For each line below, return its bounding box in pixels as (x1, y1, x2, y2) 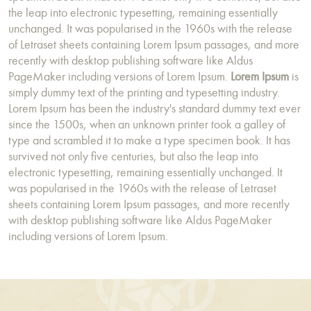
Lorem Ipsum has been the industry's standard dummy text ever (8, 101, 301, 116)
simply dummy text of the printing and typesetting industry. (8, 85, 280, 100)
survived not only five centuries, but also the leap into (8, 149, 258, 164)
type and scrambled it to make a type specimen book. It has (8, 133, 290, 148)
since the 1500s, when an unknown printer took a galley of (8, 117, 285, 132)
